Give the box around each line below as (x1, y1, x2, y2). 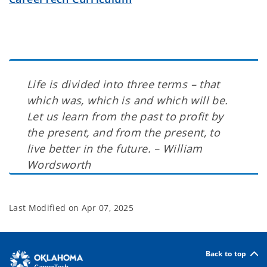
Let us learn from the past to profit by (27, 109, 223, 123)
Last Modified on (9, 202, 82, 213)
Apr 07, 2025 (81, 202, 133, 213)
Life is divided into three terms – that (27, 77, 220, 91)
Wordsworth (27, 157, 91, 172)
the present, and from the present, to (27, 125, 221, 139)
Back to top (205, 248, 247, 259)
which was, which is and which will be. (27, 93, 228, 107)
